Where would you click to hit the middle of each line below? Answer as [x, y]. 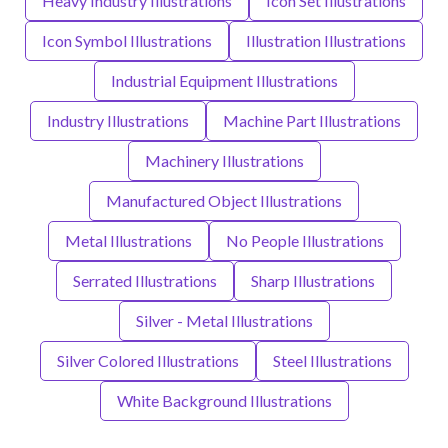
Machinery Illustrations [224, 160]
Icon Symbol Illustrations [127, 40]
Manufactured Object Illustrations [224, 200]
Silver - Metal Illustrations [224, 320]
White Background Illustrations [224, 400]
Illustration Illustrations [326, 40]
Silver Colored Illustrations [147, 360]
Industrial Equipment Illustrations [224, 80]
